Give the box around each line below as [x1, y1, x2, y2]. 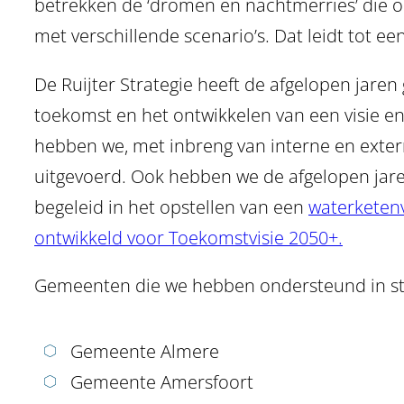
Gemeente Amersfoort [70, 370, 253, 395]
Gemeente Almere [70, 339, 219, 364]
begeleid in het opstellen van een [34, 194, 308, 219]
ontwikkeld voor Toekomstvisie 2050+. [34, 225, 343, 250]
